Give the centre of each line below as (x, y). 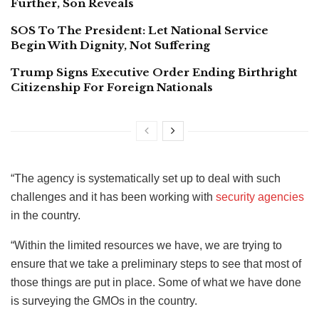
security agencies (260, 197)
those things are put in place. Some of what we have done (156, 282)
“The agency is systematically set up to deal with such (146, 178)
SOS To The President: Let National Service (140, 30)
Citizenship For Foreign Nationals (112, 87)
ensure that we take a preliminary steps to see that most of (156, 263)
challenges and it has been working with (113, 197)
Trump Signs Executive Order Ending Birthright (154, 72)
